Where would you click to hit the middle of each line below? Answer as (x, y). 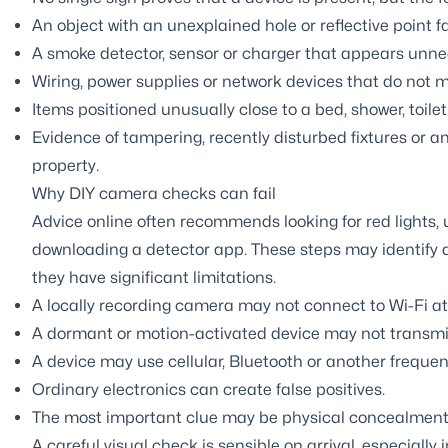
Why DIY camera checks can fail (154, 193)
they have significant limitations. (154, 277)
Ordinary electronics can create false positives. (208, 389)
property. (65, 165)
